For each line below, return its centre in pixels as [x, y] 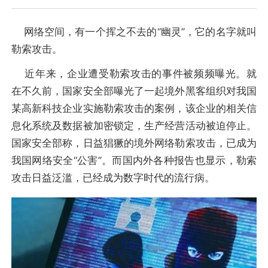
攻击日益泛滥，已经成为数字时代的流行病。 [113, 178]
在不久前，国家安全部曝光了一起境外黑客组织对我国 [134, 91]
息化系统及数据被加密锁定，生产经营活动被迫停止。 [134, 126]
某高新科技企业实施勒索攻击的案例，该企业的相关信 [134, 109]
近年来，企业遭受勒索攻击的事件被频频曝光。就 [134, 74]
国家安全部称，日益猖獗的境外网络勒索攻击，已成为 [134, 143]
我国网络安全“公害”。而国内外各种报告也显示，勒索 [134, 161]
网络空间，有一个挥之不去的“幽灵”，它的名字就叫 [134, 31]
